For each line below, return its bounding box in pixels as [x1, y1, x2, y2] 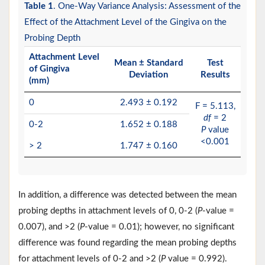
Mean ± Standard [114, 58, 183, 67]
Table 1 [24, 1, 53, 11]
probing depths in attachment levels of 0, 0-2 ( [18, 206, 198, 215]
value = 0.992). [168, 254, 227, 263]
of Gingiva [29, 64, 70, 73]
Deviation [129, 70, 168, 79]
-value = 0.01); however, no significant [85, 222, 234, 231]
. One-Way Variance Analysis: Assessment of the [53, 1, 241, 11]
